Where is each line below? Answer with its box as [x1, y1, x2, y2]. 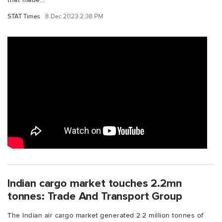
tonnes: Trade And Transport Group [7, 189, 182, 203]
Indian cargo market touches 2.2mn [7, 176, 182, 190]
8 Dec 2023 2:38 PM [45, 12, 104, 20]
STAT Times [7, 12, 40, 20]
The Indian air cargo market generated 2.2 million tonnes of [7, 211, 204, 220]
